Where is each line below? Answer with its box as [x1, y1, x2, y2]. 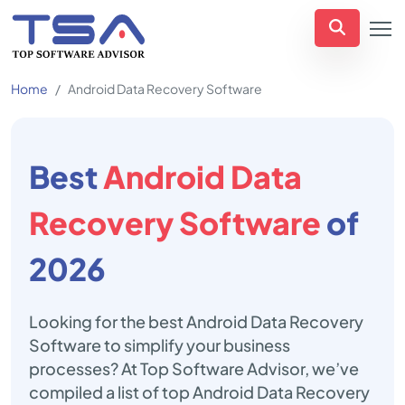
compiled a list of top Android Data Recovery [29, 381, 370, 402]
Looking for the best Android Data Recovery [29, 311, 363, 332]
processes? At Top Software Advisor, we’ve [29, 358, 359, 379]
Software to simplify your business [29, 334, 290, 355]
